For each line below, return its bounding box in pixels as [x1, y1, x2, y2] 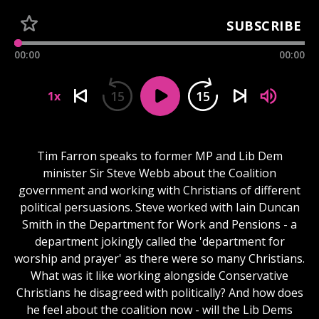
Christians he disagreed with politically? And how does [16, 284, 303, 300]
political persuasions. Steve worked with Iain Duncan [19, 199, 300, 215]
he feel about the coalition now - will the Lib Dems [26, 301, 293, 318]
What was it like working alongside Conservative [31, 267, 288, 283]
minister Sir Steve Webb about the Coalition [43, 164, 276, 181]
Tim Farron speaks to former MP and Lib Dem [36, 147, 283, 164]
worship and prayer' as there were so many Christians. [14, 250, 305, 266]
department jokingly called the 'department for [34, 233, 285, 249]
